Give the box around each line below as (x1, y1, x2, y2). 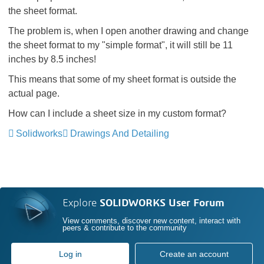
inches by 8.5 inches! (8, 54, 96, 64)
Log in (58, 249, 82, 259)
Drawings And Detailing (70, 128, 169, 138)
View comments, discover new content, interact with (62, 216, 241, 226)
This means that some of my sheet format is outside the (8, 74, 236, 84)
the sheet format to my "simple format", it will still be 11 (8, 40, 233, 50)
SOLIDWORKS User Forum (100, 198, 225, 209)
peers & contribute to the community (62, 223, 187, 233)
